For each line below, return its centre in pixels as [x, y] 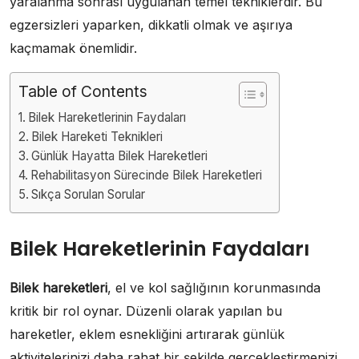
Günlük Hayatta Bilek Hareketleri [120, 155]
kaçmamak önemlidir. [73, 48]
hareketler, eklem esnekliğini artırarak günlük [147, 334]
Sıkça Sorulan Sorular [89, 194]
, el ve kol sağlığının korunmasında [214, 287]
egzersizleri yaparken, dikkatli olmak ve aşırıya [151, 24]
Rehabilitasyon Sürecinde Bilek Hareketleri [147, 175]
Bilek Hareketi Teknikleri [97, 136]
